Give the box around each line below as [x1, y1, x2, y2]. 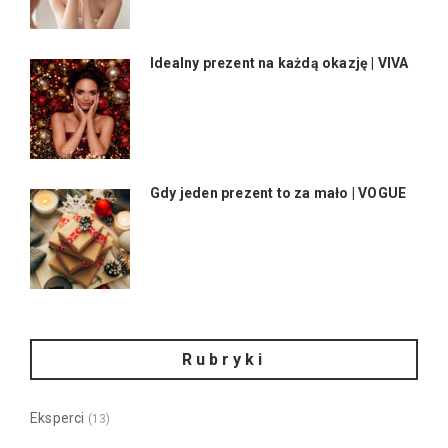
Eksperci [30, 410, 85, 427]
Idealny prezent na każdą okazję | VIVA [150, 55, 409, 72]
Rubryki [182, 350, 266, 370]
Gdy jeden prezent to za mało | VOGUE [150, 185, 407, 202]
